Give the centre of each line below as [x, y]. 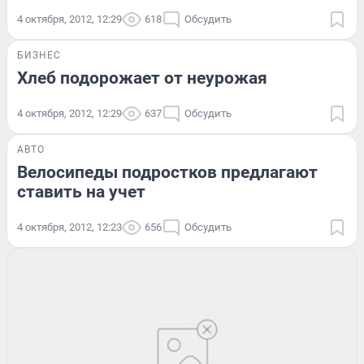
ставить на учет [81, 192]
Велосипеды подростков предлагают [167, 173]
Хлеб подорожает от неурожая [142, 78]
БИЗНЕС [39, 56]
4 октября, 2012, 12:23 [69, 227]
